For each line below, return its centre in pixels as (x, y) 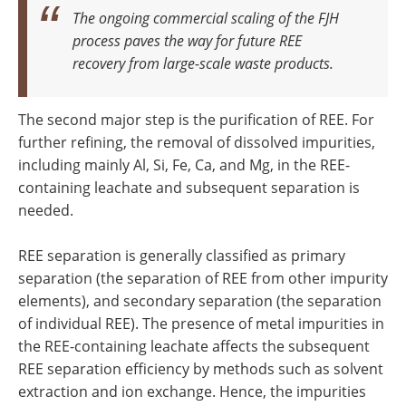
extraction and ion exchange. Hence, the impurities (192, 391)
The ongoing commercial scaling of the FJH (206, 17)
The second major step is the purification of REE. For (196, 119)
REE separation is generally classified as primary (182, 255)
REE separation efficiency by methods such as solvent (201, 368)
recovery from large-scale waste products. (203, 63)
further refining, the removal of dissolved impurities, (197, 142)
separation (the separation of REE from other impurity (203, 278)
